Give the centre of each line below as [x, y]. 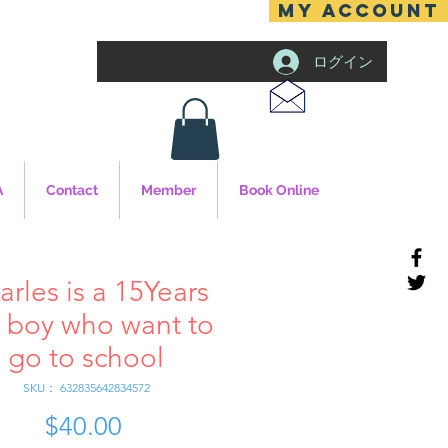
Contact [72, 190]
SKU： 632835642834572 [86, 388]
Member [168, 190]
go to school [86, 358]
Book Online [279, 190]
